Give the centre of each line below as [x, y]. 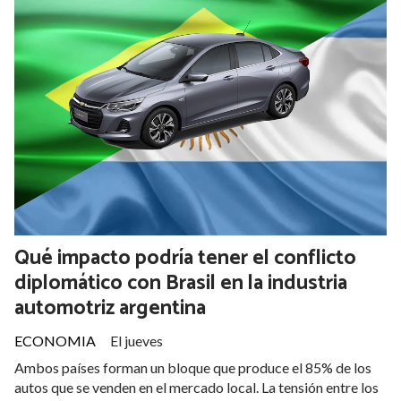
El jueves [137, 341]
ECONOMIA [55, 341]
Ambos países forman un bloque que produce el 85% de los [193, 368]
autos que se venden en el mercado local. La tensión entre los [196, 388]
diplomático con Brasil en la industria [181, 283]
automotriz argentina [110, 308]
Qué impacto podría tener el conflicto [185, 258]
